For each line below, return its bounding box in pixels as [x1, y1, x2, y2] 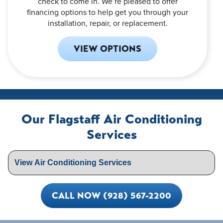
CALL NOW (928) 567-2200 [52, 190, 171, 201]
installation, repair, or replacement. [47, 17, 168, 28]
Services [86, 126, 137, 143]
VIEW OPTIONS [74, 43, 141, 54]
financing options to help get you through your [27, 6, 188, 17]
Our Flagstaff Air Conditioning [21, 111, 202, 127]
